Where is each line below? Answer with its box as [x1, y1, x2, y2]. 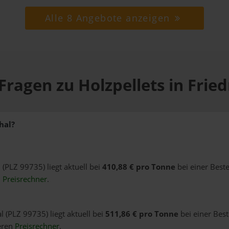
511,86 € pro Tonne [105, 209, 178, 220]
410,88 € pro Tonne [102, 162, 175, 173]
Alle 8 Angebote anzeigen [44, 12, 173, 25]
